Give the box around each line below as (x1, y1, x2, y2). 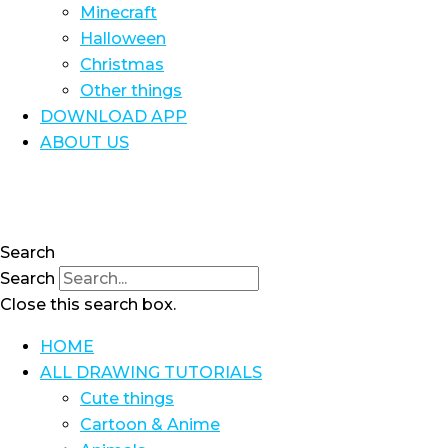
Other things (80, 81, 182, 100)
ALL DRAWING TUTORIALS (40, 363, 262, 382)
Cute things (80, 389, 174, 408)
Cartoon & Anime (80, 415, 220, 434)
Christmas (80, 55, 164, 74)
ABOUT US (40, 133, 129, 152)
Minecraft (80, 3, 157, 22)
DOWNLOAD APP (40, 107, 187, 126)
